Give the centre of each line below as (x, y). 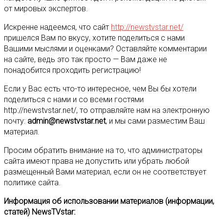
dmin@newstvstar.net (69, 121)
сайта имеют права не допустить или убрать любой (97, 161)
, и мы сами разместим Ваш (155, 121)
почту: (16, 121)
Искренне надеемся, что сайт (57, 27)
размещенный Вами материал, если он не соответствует (105, 172)
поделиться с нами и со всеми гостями (74, 100)
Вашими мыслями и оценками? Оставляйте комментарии (105, 49)
